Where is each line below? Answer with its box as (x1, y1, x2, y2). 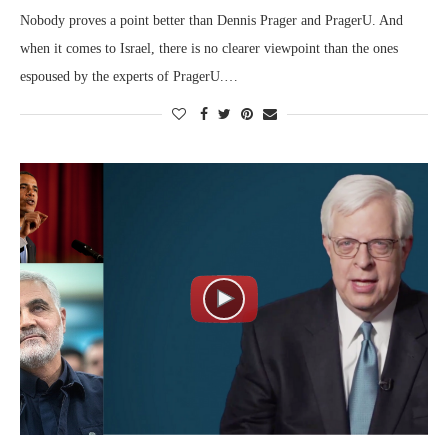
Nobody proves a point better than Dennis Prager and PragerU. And (20, 12, 403, 28)
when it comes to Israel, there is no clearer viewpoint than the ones (20, 40, 398, 56)
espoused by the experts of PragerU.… (20, 68, 238, 84)
